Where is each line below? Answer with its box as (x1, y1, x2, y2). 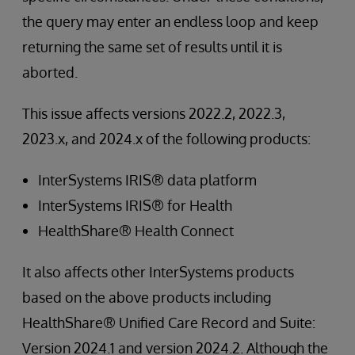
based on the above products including (22, 288, 271, 306)
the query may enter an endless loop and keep (22, 13, 319, 30)
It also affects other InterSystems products (22, 263, 294, 281)
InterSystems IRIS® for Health (38, 197, 232, 214)
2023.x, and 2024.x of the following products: (22, 130, 311, 147)
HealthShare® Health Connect (38, 222, 234, 239)
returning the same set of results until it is (22, 38, 282, 55)
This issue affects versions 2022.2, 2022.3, (22, 105, 285, 122)
